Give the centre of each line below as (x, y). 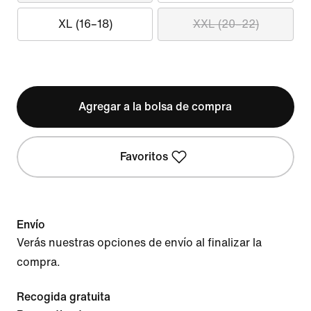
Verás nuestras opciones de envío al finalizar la (139, 243)
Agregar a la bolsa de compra (155, 107)
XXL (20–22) (226, 24)
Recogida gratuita (64, 297)
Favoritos (144, 157)
